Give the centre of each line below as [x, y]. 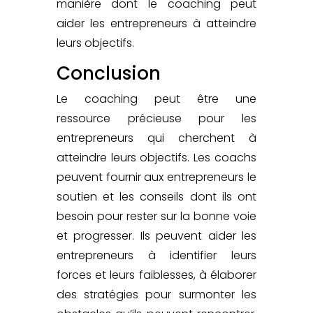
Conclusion [108, 73]
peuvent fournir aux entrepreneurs [150, 177]
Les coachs [225, 157]
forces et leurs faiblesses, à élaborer [156, 275]
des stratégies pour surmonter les [156, 294]
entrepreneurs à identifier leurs [156, 255]
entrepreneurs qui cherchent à [156, 138]
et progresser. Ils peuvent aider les [156, 235]
